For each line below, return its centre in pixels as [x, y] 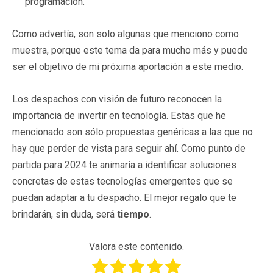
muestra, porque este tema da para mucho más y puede [130, 50]
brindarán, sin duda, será [65, 214]
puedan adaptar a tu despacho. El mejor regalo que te [124, 197]
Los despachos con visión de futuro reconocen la [117, 99]
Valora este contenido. [136, 246]
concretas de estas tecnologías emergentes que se [122, 181]
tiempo [133, 214]
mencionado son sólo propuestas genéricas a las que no [133, 132]
